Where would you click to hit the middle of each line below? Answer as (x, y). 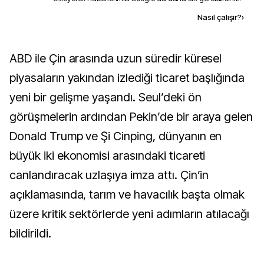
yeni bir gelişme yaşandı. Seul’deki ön (105, 97)
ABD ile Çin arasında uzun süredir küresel (13, 58)
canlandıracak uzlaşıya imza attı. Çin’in (109, 175)
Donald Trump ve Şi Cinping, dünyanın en (116, 136)
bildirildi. (30, 233)
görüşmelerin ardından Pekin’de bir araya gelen (131, 117)
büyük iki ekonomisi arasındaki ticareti (108, 156)
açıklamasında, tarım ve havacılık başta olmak (127, 194)
